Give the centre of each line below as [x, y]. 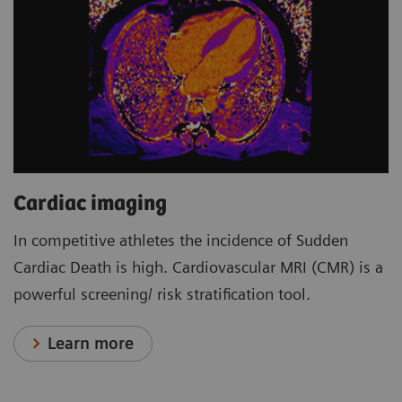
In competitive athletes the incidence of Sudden [181, 240]
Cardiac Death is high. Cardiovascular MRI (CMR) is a [198, 267]
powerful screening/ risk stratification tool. [162, 294]
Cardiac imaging [90, 205]
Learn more [91, 344]
